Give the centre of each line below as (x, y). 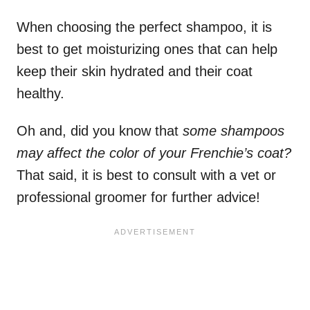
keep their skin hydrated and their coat (135, 72)
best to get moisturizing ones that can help (147, 49)
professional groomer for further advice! (138, 198)
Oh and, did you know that (100, 131)
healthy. (43, 94)
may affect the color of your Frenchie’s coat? (154, 153)
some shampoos (234, 131)
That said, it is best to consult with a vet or (146, 175)
